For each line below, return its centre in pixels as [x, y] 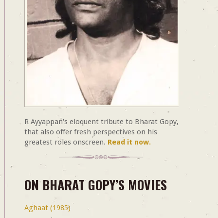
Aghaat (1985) [47, 208]
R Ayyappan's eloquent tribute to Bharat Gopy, [101, 122]
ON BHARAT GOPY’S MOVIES [95, 185]
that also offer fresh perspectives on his [91, 132]
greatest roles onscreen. [66, 142]
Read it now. [129, 142]
